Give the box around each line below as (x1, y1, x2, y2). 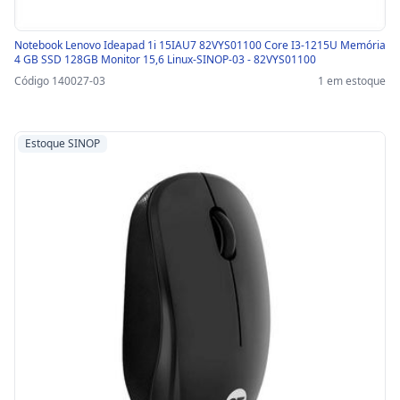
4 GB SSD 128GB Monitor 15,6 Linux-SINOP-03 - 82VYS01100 (14, 52, 316, 68)
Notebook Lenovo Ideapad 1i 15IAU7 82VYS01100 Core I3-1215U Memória (14, 37, 386, 54)
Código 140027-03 (14, 73, 105, 89)
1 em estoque (318, 73, 386, 89)
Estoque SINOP (25, 136, 100, 152)
